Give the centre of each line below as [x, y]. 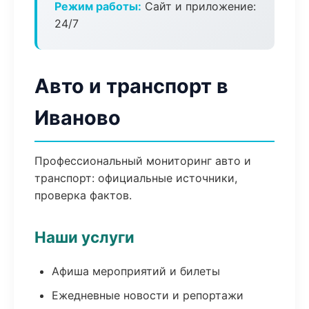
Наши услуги [84, 237]
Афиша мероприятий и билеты [136, 271]
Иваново [78, 118]
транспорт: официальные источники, [136, 178]
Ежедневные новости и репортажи [148, 295]
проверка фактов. [83, 195]
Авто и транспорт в [131, 86]
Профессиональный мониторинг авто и [143, 161]
